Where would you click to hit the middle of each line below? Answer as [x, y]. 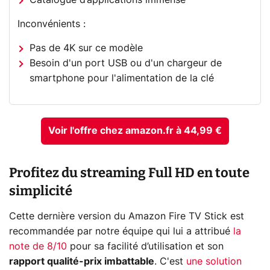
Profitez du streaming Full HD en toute [129, 172]
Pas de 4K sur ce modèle [86, 48]
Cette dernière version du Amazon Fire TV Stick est [127, 216]
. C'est [170, 261]
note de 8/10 [38, 246]
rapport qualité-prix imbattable [82, 261]
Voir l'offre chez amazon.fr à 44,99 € [135, 130]
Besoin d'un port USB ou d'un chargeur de [126, 63]
